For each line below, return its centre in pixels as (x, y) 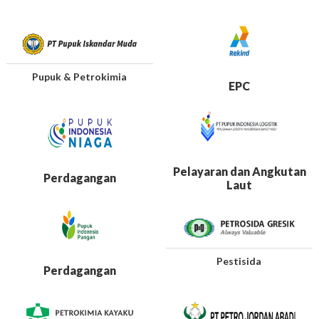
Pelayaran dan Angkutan (239, 171)
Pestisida (239, 261)
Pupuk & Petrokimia (80, 76)
